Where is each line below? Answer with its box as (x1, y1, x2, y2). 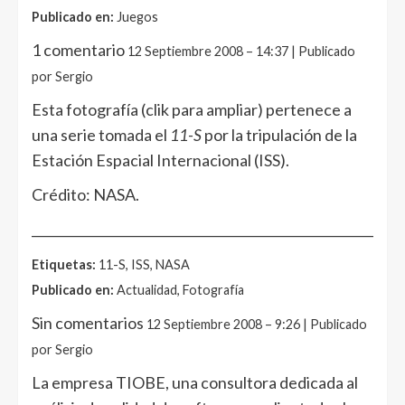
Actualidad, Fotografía (114, 282, 244, 297)
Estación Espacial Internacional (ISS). (32, 150, 289, 170)
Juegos (114, 9, 158, 24)
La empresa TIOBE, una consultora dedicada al (32, 372, 358, 392)
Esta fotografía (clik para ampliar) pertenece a (32, 99, 352, 119)
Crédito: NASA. (32, 184, 139, 204)
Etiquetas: (32, 257, 96, 272)
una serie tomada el (32, 125, 170, 145)
